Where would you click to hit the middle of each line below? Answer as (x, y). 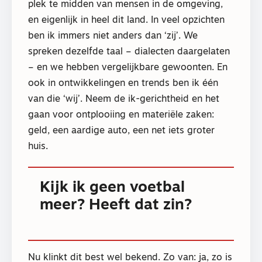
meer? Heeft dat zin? (116, 205)
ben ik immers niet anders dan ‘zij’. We (113, 37)
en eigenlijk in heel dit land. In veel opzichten (126, 21)
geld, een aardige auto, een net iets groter (121, 131)
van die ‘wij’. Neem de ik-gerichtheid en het (124, 100)
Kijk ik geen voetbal (112, 188)
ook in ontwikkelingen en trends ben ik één (123, 84)
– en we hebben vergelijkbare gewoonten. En (128, 68)
